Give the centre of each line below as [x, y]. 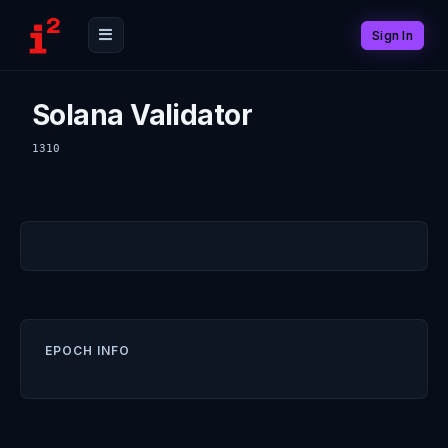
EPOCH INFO [87, 350]
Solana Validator [142, 115]
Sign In [392, 35]
